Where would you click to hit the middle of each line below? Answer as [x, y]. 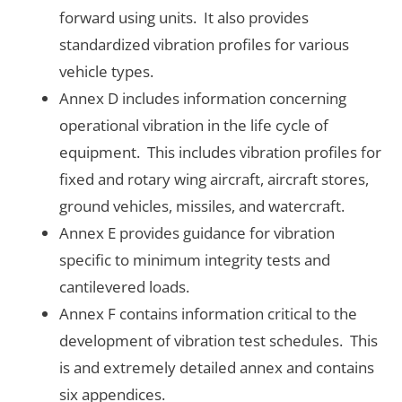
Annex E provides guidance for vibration [197, 233]
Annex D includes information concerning [203, 99]
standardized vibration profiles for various [204, 45]
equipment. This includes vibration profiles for [220, 153]
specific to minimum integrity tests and [195, 260]
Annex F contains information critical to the [208, 314]
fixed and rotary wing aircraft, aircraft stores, [214, 179]
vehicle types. [106, 72]
